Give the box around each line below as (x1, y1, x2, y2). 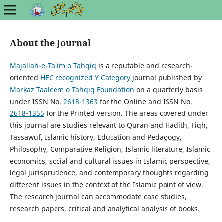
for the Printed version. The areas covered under (44, 109, 208, 118)
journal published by (130, 73, 202, 82)
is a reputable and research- (96, 61, 193, 70)
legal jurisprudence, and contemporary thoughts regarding (9, 168, 209, 177)
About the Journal (9, 36, 91, 49)
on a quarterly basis (134, 85, 203, 94)
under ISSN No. (9, 97, 63, 106)
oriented (9, 73, 40, 82)
